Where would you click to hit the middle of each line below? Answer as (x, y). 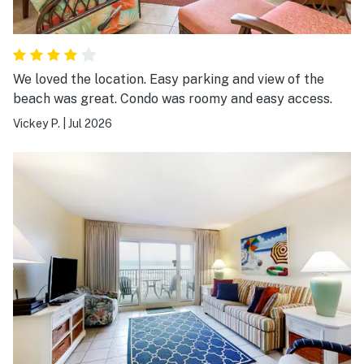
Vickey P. (37, 123)
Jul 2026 (90, 123)
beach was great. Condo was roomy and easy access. (173, 98)
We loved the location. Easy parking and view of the (169, 79)
